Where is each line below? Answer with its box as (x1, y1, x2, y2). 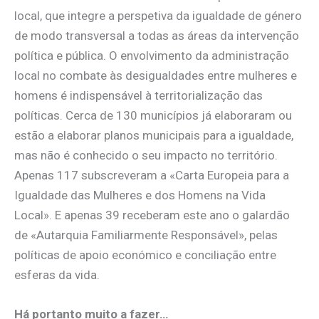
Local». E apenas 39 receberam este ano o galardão (14, 207, 290, 222)
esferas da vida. (14, 267, 100, 282)
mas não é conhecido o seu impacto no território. (14, 147, 278, 162)
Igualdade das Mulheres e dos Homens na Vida (14, 187, 266, 202)
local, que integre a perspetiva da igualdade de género (14, 8, 302, 23)
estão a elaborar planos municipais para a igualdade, (14, 127, 293, 142)
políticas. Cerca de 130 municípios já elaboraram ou (14, 108, 292, 122)
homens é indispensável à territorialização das (14, 88, 263, 103)
